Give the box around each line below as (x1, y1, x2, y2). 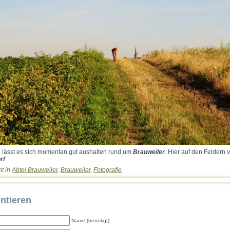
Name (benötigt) (71, 217, 109, 223)
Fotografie (93, 166, 122, 174)
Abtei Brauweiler (12, 166, 57, 174)
